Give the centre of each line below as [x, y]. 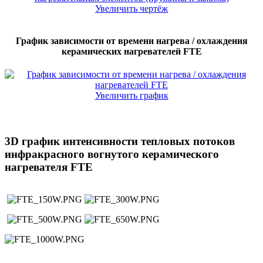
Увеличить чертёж [131, 8]
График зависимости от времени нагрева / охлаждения [131, 41]
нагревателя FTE [49, 167]
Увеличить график [131, 96]
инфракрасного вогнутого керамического [112, 154]
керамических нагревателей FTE [131, 51]
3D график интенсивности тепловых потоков [120, 141]
